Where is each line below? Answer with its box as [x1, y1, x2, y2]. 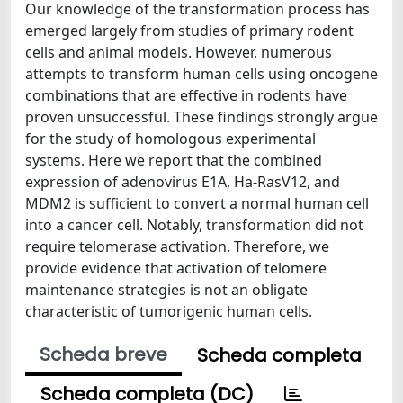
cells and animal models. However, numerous [25, 42, 332, 62]
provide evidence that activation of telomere [25, 258, 327, 278]
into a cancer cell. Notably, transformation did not [25, 215, 363, 235]
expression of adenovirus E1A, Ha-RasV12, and [25, 172, 340, 192]
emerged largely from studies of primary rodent [25, 21, 354, 40]
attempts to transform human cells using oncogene [25, 64, 378, 84]
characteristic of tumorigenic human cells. [25, 301, 312, 321]
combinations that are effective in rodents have [25, 85, 347, 105]
